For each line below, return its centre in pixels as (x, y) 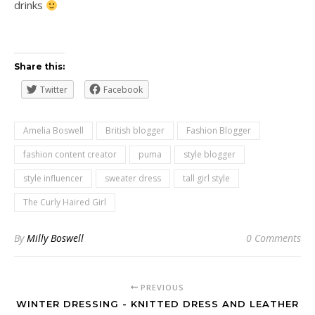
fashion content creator (70, 154)
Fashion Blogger (219, 130)
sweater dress (133, 178)
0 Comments (274, 238)
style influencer (53, 178)
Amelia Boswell (53, 130)
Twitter (54, 90)
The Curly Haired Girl (65, 202)
